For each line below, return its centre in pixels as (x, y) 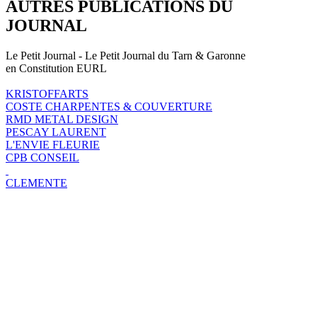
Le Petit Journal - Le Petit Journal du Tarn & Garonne (126, 55)
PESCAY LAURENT (56, 132)
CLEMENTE (36, 183)
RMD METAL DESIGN (62, 119)
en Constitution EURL (56, 68)
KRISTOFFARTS (47, 93)
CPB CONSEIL (42, 157)
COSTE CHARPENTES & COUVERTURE (109, 106)
